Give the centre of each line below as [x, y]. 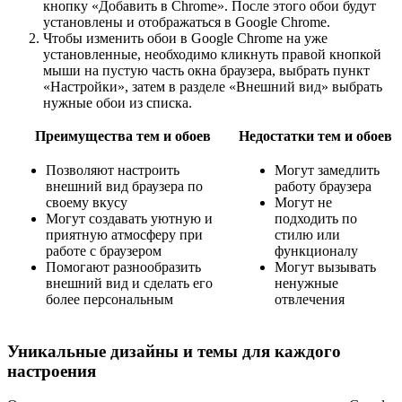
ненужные [306, 283]
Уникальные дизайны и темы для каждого [174, 351]
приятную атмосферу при [124, 234]
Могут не [303, 202]
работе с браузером [104, 250]
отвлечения [310, 299]
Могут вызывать [325, 267]
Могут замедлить [327, 170]
